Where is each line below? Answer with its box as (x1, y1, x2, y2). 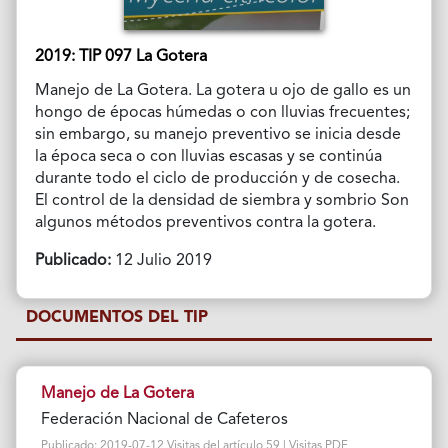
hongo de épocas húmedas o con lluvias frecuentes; (34, 104, 410, 121)
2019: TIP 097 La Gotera (34, 48, 207, 65)
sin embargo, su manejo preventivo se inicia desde (34, 126, 401, 143)
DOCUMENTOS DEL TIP (26, 309, 209, 326)
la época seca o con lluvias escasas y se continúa (34, 148, 382, 165)
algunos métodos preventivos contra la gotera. (34, 214, 376, 231)
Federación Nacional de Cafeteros (40, 411, 288, 428)
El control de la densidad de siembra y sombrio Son (34, 192, 409, 209)
